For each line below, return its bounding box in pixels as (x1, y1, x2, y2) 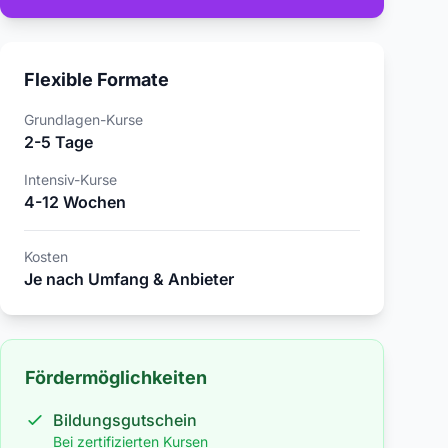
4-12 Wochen (24, 192, 126, 212)
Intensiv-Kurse (24, 171, 117, 188)
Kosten (24, 248, 68, 265)
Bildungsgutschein (53, 410, 197, 430)
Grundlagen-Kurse (24, 111, 143, 128)
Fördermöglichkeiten (25, 367, 207, 388)
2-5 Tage (24, 132, 93, 152)
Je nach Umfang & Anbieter (24, 269, 234, 289)
